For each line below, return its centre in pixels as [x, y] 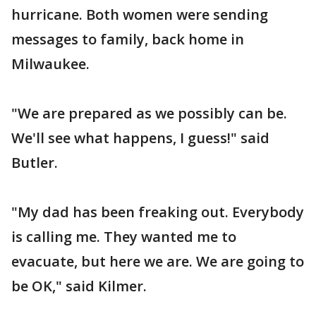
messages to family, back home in [128, 39]
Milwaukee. [50, 63]
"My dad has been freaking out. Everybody [158, 212]
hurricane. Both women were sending [140, 14]
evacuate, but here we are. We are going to [158, 261]
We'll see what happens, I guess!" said [140, 138]
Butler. [35, 162]
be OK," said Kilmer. [79, 286]
